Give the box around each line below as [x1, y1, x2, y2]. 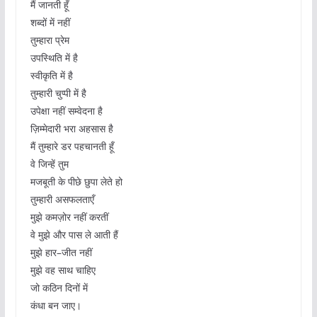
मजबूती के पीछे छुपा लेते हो [30, 175, 122, 189]
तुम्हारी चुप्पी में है [30, 86, 86, 100]
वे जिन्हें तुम [30, 157, 69, 171]
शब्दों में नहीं [30, 16, 70, 30]
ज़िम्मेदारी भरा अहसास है [30, 122, 113, 136]
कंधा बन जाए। [30, 299, 81, 313]
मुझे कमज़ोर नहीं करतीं [30, 210, 108, 224]
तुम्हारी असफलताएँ [30, 192, 94, 207]
